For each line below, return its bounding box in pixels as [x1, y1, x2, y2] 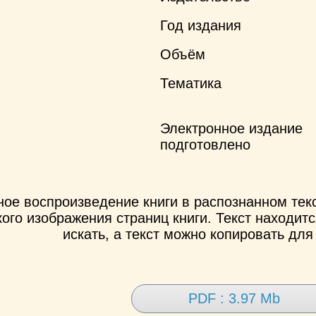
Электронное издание [160, 120, 303, 136]
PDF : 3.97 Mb [188, 290, 280, 306]
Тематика [160, 75, 222, 91]
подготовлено [160, 136, 251, 152]
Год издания [160, 17, 242, 33]
